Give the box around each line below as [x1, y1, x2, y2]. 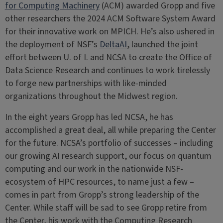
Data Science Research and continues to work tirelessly [4, 64, 210, 77]
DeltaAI [99, 38, 127, 51]
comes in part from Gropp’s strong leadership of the [4, 188, 199, 201]
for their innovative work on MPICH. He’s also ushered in [4, 25, 215, 38]
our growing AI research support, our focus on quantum [4, 149, 212, 162]
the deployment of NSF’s [4, 38, 100, 51]
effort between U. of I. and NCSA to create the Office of [4, 51, 212, 64]
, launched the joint [126, 38, 198, 51]
